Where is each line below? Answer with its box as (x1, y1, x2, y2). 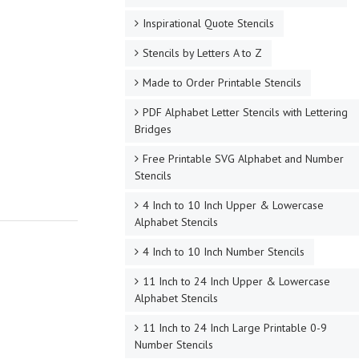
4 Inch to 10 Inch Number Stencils (142, 244, 305, 259)
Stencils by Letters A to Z (142, 46, 262, 60)
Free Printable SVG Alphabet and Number (142, 151, 344, 166)
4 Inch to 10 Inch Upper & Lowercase (142, 198, 324, 212)
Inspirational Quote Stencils (142, 16, 274, 30)
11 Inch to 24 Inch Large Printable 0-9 (142, 321, 327, 335)
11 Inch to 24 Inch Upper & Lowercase (142, 274, 330, 288)
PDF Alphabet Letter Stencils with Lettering (142, 105, 348, 119)
